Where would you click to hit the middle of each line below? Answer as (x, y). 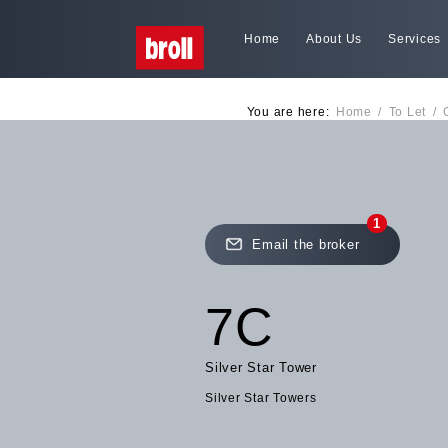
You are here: (288, 111)
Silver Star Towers (261, 398)
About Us (334, 38)
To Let (407, 111)
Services (414, 38)
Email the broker (306, 244)
